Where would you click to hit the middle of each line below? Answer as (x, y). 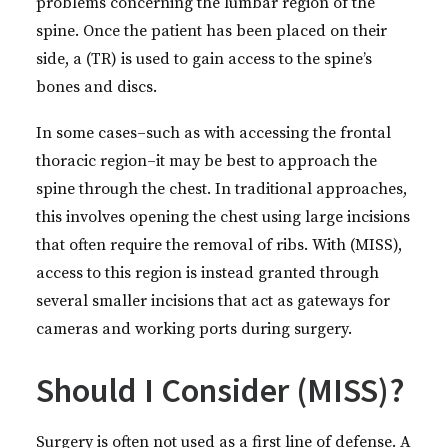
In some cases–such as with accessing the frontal (213, 133)
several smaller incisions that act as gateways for (213, 301)
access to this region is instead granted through (207, 273)
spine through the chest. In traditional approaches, (221, 189)
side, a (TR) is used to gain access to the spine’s (204, 59)
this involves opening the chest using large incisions (223, 217)
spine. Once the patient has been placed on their (211, 31)
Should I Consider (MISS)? (220, 390)
